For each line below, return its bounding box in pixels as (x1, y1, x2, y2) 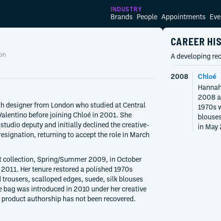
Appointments (161, 12, 206, 21)
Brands (110, 12, 133, 21)
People (137, 12, 157, 21)
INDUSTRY (110, 5, 142, 12)
